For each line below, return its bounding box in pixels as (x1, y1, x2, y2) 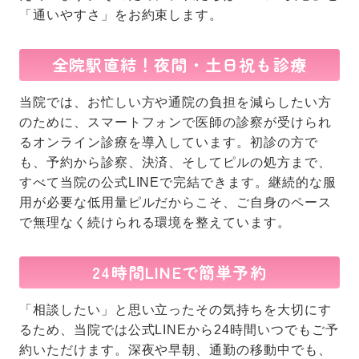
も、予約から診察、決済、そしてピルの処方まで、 (18, 155, 332, 170)
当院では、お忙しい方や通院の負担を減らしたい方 (18, 95, 332, 110)
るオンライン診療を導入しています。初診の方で (18, 135, 319, 150)
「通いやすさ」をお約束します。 (18, 8, 224, 22)
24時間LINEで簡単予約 (92, 260, 267, 284)
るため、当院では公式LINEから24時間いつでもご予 (18, 323, 339, 337)
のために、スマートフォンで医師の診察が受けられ (18, 115, 332, 130)
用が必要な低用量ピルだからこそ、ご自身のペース (18, 196, 332, 210)
